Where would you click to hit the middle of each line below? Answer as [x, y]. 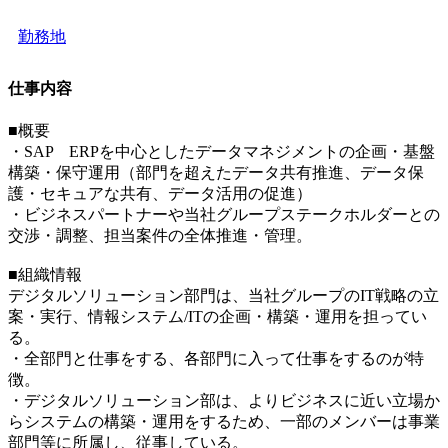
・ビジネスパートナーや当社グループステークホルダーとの [224, 215]
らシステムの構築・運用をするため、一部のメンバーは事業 [224, 422]
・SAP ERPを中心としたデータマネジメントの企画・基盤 [221, 152]
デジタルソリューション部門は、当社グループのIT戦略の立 [223, 296]
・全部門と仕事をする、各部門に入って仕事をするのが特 [216, 359]
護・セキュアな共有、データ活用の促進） [160, 194]
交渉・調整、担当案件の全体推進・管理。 [160, 236]
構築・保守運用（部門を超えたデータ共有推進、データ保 [216, 173]
